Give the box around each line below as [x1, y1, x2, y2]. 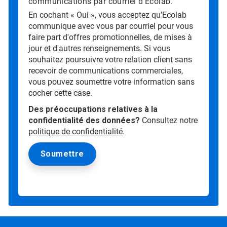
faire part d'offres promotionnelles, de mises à [28, 32, 192, 43]
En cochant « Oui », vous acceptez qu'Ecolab [28, 10, 186, 20]
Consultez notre [140, 116, 198, 126]
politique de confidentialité [28, 127, 123, 137]
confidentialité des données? [28, 116, 140, 126]
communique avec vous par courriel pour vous [28, 21, 193, 31]
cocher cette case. [28, 88, 92, 98]
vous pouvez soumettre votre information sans [28, 77, 195, 87]
